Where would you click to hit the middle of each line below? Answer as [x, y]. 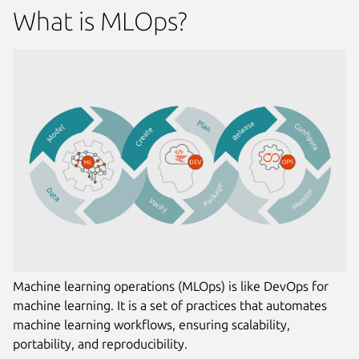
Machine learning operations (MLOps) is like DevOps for [171, 286]
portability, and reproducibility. [100, 343]
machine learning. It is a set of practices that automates [170, 305]
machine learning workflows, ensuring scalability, [151, 324]
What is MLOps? [100, 21]
